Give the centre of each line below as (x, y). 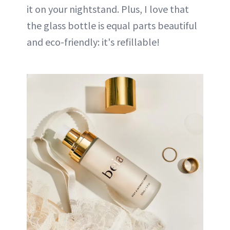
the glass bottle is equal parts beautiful (112, 25)
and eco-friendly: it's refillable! (93, 42)
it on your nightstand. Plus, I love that (108, 9)
